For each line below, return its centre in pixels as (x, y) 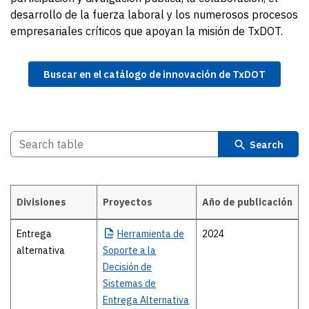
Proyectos (128, 202)
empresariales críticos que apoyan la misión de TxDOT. (147, 31)
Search (267, 144)
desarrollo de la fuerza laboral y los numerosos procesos (154, 14)
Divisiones (41, 202)
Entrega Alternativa (146, 300)
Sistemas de (129, 284)
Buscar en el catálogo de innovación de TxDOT (154, 74)
